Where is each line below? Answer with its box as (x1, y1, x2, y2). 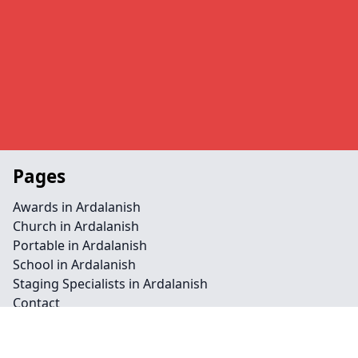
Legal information (13, 326, 176, 351)
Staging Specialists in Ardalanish (13, 275, 208, 292)
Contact (13, 294, 60, 312)
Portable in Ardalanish (13, 237, 147, 254)
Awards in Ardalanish (13, 198, 141, 216)
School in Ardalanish (13, 256, 136, 273)
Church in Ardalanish (13, 217, 139, 235)
